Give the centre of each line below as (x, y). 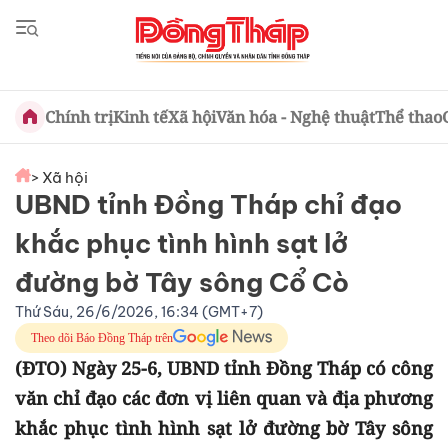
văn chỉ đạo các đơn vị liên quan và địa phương (224, 398)
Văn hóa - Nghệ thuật (295, 117)
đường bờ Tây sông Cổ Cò (182, 282)
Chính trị (78, 117)
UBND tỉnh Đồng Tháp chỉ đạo (208, 204)
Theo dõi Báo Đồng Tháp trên (102, 338)
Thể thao (408, 117)
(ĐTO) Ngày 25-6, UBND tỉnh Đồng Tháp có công (224, 368)
